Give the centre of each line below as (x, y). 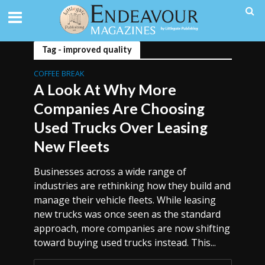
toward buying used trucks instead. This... (125, 243)
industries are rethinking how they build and (132, 186)
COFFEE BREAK (59, 74)
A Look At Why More (105, 89)
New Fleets (71, 146)
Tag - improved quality (87, 49)
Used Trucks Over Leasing (120, 127)
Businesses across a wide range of (110, 172)
